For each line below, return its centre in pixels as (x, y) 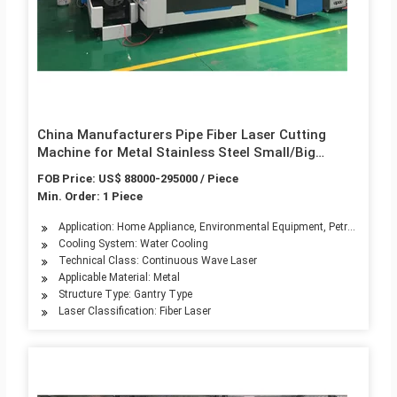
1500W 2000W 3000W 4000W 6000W (152, 188)
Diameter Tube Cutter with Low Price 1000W (175, 171)
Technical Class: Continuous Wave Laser (157, 261)
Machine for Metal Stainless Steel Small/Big (176, 153)
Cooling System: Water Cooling (133, 244)
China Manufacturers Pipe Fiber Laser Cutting (181, 135)
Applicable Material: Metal (119, 278)
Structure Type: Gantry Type (125, 295)
